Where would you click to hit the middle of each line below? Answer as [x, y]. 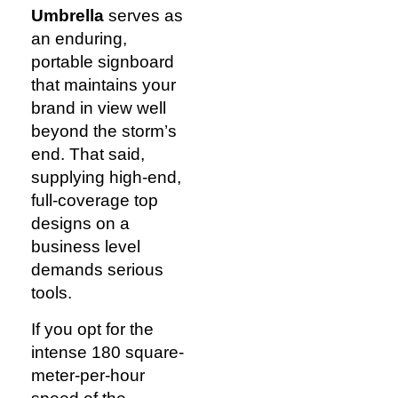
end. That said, [88, 155]
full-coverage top [95, 201]
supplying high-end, [106, 178]
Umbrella [68, 16]
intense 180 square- [107, 352]
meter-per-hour [88, 375]
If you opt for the [92, 329]
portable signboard [103, 62]
